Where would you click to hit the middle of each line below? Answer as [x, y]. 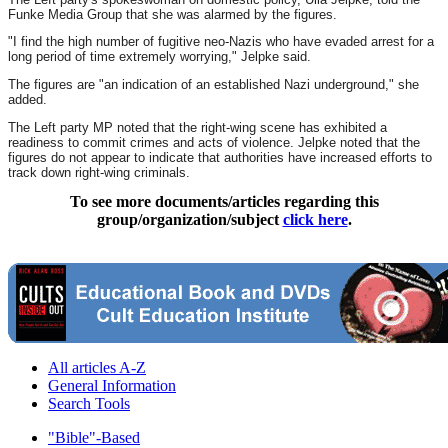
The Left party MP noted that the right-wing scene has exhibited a [197, 127]
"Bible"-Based [94, 437]
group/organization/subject [189, 219]
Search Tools [89, 403]
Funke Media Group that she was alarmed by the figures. [172, 14]
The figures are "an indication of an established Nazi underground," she [213, 85]
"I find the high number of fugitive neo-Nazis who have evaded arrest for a [221, 42]
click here [315, 219]
